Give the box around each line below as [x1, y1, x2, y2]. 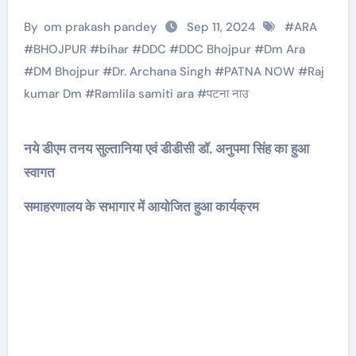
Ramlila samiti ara [94, 86, 194, 102]
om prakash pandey [44, 19, 157, 35]
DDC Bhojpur [178, 41, 251, 57]
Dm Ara [263, 41, 305, 57]
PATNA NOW [223, 64, 295, 79]
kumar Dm [23, 86, 82, 102]
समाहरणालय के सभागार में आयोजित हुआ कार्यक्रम [23, 198, 259, 215]
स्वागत [23, 164, 55, 181]
